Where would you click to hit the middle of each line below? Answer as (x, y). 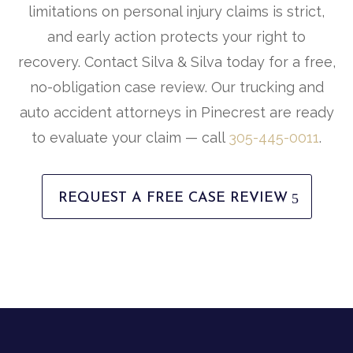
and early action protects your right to (176, 37)
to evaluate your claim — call (130, 138)
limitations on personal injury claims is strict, (176, 12)
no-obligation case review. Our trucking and (176, 87)
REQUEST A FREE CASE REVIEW (173, 199)
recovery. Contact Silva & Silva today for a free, (176, 62)
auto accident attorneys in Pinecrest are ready (176, 113)
